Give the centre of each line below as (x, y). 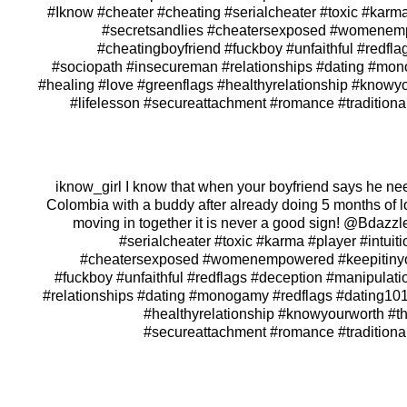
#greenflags (175, 85)
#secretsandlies (152, 30)
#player (332, 241)
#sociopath (87, 67)
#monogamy (228, 296)
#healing (66, 85)
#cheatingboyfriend (159, 49)
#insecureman (172, 67)
